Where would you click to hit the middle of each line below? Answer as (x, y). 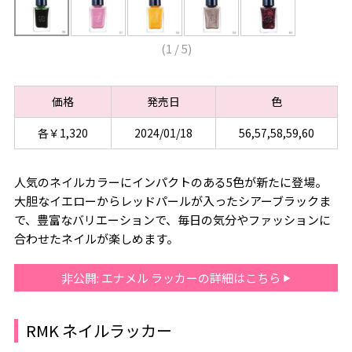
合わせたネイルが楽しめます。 (96, 239)
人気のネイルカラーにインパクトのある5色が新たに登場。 (170, 182)
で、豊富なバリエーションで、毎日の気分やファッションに (172, 220)
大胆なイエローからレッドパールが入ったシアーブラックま (172, 201)
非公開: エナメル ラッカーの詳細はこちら (172, 278)
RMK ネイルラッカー (99, 331)
